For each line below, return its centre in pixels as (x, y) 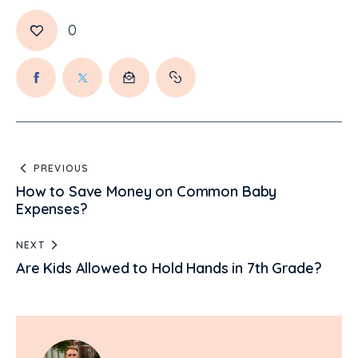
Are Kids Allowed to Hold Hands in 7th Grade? (169, 268)
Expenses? (52, 209)
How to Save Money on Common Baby (147, 191)
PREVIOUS (61, 168)
